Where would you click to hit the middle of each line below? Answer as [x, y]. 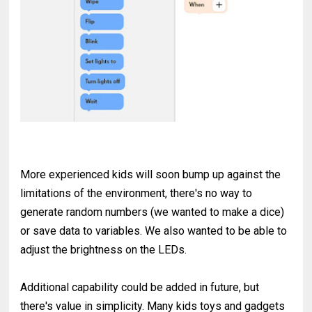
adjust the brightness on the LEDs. [105, 249]
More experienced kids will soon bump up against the [151, 174]
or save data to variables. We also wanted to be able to [154, 231]
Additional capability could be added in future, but [140, 287]
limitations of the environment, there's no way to [136, 193]
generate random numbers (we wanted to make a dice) [153, 212]
